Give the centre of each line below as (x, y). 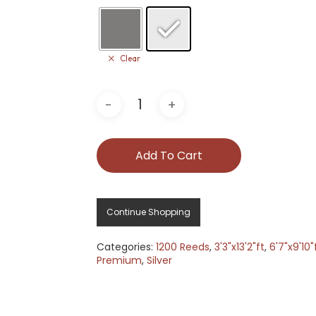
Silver (159, 261)
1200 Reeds (182, 247)
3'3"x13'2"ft (239, 247)
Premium (119, 261)
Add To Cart (169, 156)
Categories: (126, 247)
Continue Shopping (148, 212)
